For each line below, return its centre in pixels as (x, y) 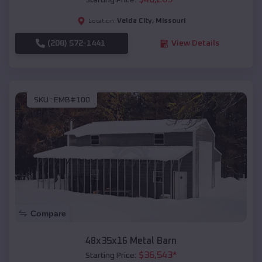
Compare (48, 214)
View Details (195, 44)
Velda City (134, 21)
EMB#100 (72, 100)
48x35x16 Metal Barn (131, 241)
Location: (102, 21)
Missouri (170, 21)
